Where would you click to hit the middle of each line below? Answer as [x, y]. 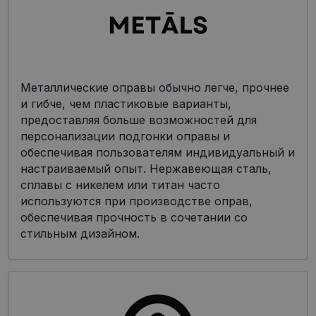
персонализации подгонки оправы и [125, 136]
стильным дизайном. [80, 234]
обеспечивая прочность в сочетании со [134, 218]
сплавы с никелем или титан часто [120, 185]
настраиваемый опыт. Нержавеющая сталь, [146, 169]
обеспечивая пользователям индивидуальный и [158, 153]
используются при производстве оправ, [136, 201]
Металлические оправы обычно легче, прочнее [155, 88]
